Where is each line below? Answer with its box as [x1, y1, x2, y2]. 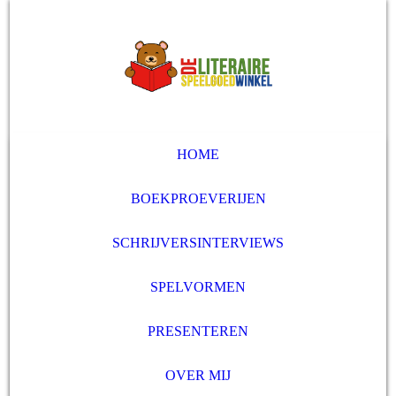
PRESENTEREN [148, 324, 248, 339]
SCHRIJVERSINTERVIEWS [112, 235, 284, 250]
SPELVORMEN [150, 279, 246, 294]
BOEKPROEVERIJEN [130, 191, 266, 206]
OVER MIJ [165, 368, 231, 383]
